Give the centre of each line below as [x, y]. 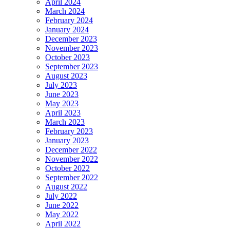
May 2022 [62, 215]
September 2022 [72, 178]
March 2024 [65, 11]
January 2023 [67, 141]
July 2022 [61, 196]
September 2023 [72, 67]
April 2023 [63, 113]
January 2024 [67, 30]
